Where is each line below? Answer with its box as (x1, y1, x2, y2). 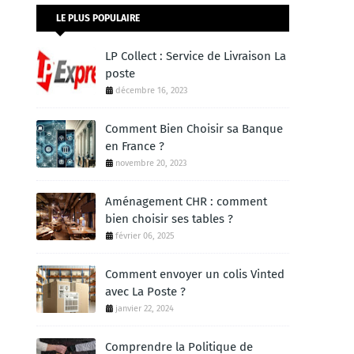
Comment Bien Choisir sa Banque (105, 122, 283, 136)
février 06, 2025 (115, 231, 175, 241)
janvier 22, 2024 (115, 303, 174, 314)
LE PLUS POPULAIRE (56, 13, 140, 24)
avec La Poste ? (105, 284, 186, 299)
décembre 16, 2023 (115, 85, 187, 96)
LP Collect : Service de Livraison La (105, 49, 286, 63)
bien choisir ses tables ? (105, 212, 233, 226)
